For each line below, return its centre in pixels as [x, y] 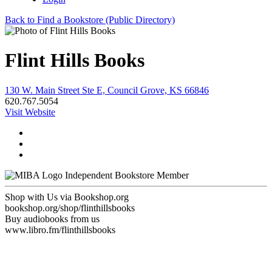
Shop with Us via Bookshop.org [67, 197]
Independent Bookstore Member [127, 175]
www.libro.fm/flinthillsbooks [60, 229]
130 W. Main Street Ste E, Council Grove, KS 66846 [107, 90]
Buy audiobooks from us [52, 219]
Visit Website [30, 112]
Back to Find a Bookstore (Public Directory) [90, 20]
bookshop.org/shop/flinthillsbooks [70, 208]
